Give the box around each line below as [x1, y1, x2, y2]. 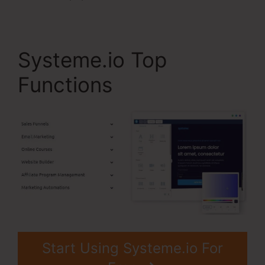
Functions [18, 72, 112, 98]
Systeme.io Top [18, 47, 167, 73]
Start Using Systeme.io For [42, 239, 223, 257]
